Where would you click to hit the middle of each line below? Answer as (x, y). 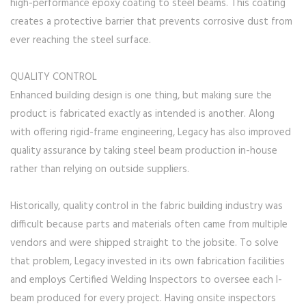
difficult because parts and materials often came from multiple (149, 225)
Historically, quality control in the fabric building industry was (147, 207)
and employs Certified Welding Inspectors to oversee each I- (146, 280)
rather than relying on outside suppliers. (100, 170)
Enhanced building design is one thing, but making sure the (141, 96)
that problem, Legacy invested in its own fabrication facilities (148, 262)
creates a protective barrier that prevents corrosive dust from (151, 22)
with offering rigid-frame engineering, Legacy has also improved (151, 133)
